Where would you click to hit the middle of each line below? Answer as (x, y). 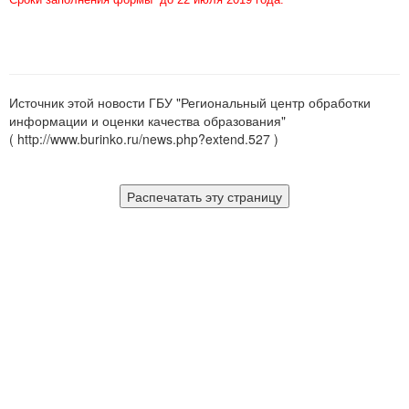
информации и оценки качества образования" (147, 121)
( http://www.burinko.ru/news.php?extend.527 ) (144, 139)
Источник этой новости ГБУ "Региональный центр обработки (190, 102)
